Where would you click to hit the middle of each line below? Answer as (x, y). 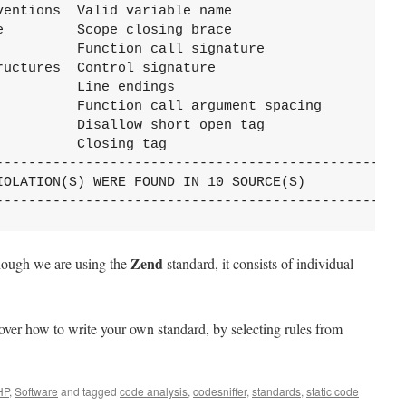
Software (36, 391)
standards (276, 391)
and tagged (89, 391)
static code (333, 391)
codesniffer (220, 391)
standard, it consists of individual (258, 263)
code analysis (154, 391)
